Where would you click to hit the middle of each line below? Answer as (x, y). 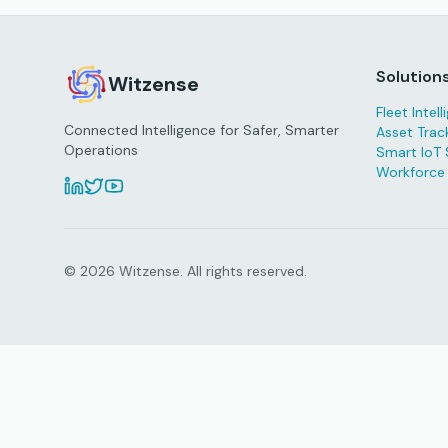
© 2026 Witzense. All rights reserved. (185, 271)
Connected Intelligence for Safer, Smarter (201, 130)
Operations (101, 150)
